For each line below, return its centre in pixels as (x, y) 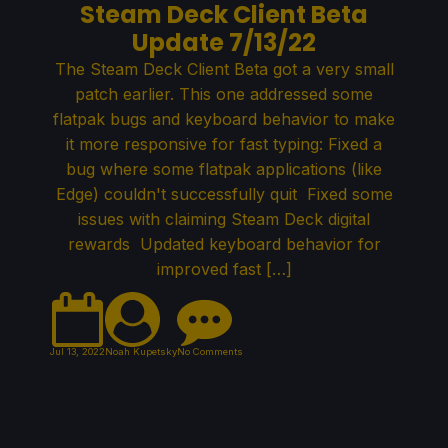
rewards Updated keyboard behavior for (224, 244)
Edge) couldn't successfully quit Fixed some (224, 194)
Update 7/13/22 (224, 43)
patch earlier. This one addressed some (224, 94)
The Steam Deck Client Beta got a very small (224, 69)
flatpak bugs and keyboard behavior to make (224, 119)
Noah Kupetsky (141, 352)
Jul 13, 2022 (77, 352)
